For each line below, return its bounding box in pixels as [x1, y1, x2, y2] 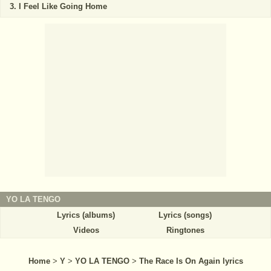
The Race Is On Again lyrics [139, 256, 243, 266]
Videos [73, 225, 99, 235]
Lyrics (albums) [57, 210, 115, 220]
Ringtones [166, 225, 204, 235]
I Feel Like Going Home [19, 1, 107, 11]
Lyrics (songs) [158, 210, 212, 220]
